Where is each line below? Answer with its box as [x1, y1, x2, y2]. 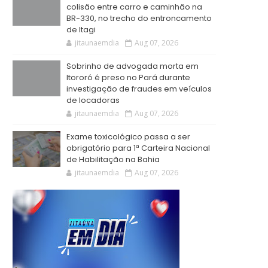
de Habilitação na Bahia [66, 154, 160, 165]
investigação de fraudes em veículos [66, 83, 212, 95]
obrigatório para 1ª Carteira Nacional [66, 142, 210, 154]
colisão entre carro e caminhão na [66, 1, 202, 13]
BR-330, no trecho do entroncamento [66, 13, 212, 24]
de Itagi [66, 24, 96, 35]
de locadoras [66, 95, 120, 106]
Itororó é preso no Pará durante [66, 72, 190, 83]
